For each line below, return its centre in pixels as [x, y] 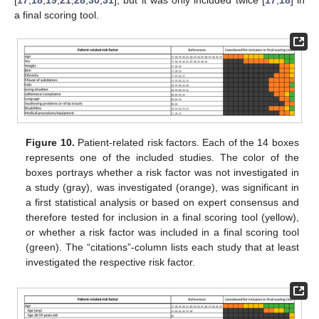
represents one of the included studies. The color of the [162, 157]
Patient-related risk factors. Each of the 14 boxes [187, 142]
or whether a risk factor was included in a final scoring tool [162, 232]
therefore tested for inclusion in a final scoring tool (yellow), [162, 217]
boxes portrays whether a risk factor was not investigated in [162, 172]
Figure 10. [50, 142]
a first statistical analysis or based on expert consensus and [162, 202]
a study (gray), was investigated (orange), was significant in [162, 187]
